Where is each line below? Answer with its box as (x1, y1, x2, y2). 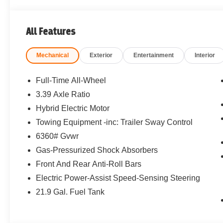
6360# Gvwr (36, 132, 79, 141)
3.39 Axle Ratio (36, 90, 91, 99)
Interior (195, 52, 216, 59)
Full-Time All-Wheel (36, 76, 107, 85)
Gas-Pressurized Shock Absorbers (36, 146, 158, 155)
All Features (26, 26, 75, 37)
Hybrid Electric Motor (36, 104, 110, 113)
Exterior (90, 52, 113, 59)
